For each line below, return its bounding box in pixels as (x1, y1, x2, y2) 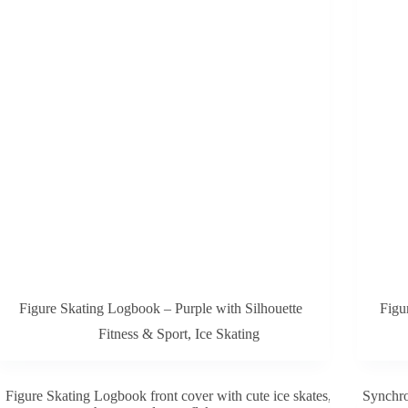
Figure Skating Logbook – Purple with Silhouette (19, 301, 303, 317)
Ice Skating (195, 326, 260, 342)
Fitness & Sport (98, 326, 189, 342)
